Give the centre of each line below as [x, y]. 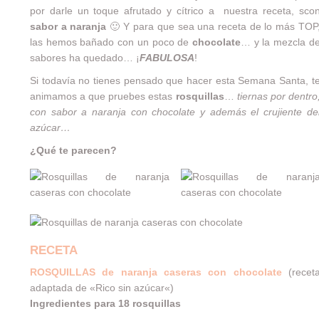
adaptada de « [62, 288]
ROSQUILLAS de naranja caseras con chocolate [156, 272]
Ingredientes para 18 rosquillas [105, 303]
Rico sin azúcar [130, 288]
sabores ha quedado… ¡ [84, 58]
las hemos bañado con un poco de [111, 42]
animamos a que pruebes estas [103, 96]
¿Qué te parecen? [73, 150]
